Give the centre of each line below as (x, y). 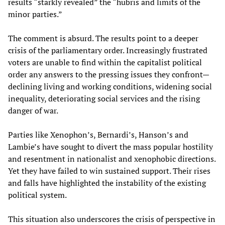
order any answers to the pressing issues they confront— (109, 75)
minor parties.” (35, 14)
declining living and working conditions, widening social (110, 87)
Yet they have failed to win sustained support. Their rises (109, 171)
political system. (37, 195)
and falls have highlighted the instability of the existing (107, 183)
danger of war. (33, 111)
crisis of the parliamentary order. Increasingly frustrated (108, 50)
